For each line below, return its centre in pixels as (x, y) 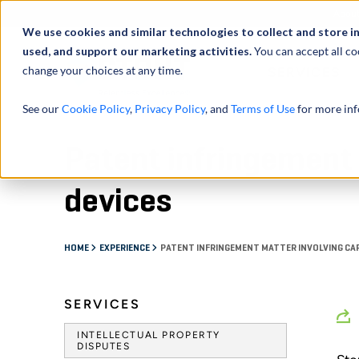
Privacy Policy (170, 109)
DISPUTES (104, 346)
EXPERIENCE (125, 248)
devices (118, 202)
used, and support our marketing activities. (138, 51)
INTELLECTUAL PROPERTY (149, 335)
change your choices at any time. (103, 70)
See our (42, 109)
